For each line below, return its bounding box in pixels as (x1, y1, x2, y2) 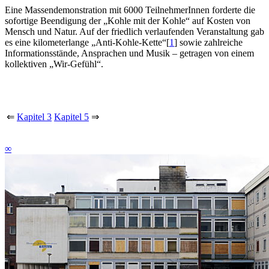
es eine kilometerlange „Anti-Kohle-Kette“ (5, 37, 166, 47)
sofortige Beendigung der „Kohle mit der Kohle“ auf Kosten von (5, 15, 250, 26)
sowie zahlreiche (177, 37, 243, 47)
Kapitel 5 (54, 111, 89, 122)
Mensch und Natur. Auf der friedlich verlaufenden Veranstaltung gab (5, 26, 264, 37)
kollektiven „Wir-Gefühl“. (5, 58, 103, 69)
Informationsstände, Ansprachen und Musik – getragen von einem (5, 47, 254, 58)
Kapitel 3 (17, 111, 52, 122)
